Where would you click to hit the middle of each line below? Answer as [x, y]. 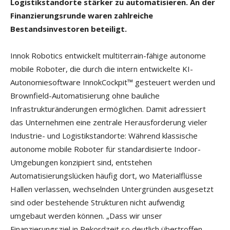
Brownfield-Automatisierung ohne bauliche [85, 96]
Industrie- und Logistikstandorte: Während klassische [104, 136]
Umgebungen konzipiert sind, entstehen [81, 162]
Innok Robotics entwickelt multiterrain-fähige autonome [108, 56]
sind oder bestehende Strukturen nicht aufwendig [98, 203]
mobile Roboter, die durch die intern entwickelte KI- [102, 69]
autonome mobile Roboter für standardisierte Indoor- [106, 149]
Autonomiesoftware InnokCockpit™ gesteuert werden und [113, 82]
